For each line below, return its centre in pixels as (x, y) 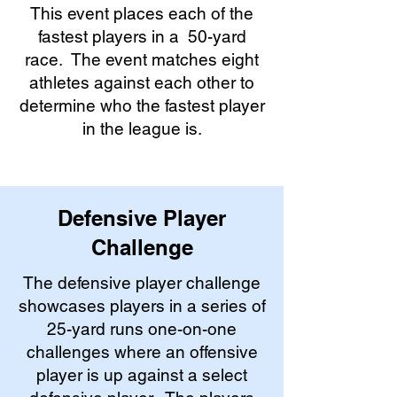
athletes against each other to (142, 82)
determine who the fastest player (142, 105)
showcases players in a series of (142, 306)
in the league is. (142, 128)
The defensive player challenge (142, 283)
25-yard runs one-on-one (142, 329)
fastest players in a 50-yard (142, 36)
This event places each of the (142, 13)
